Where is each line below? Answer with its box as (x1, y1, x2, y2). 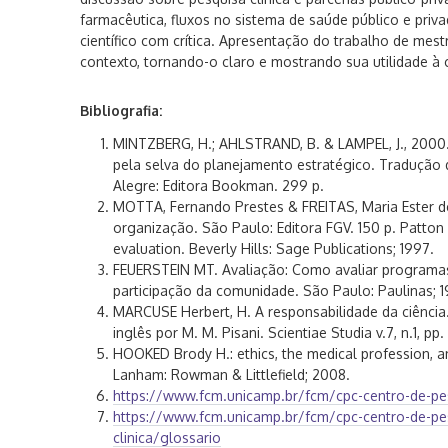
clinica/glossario (112, 429, 221, 446)
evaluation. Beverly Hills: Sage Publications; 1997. (112, 240, 434, 257)
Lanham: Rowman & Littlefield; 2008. (112, 366, 350, 383)
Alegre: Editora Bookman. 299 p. (112, 177, 324, 194)
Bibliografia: (79, 102, 162, 119)
